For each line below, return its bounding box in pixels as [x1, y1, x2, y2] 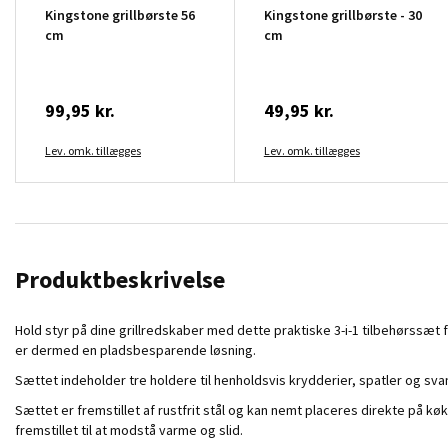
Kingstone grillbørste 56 [45, 5, 195, 24]
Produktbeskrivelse [15, 263, 225, 295]
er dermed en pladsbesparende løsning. [15, 340, 256, 359]
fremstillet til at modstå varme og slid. [15, 420, 243, 439]
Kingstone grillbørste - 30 [263, 5, 422, 24]
